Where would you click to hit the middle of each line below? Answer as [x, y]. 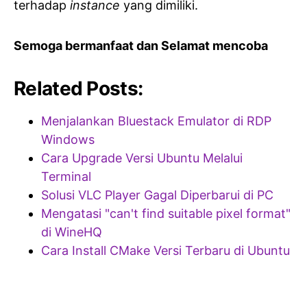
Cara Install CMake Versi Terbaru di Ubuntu [165, 250]
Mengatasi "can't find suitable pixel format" [166, 213]
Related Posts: [78, 88]
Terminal [66, 176]
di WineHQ [72, 232]
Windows [68, 139]
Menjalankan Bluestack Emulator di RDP [156, 121]
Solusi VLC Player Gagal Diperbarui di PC [157, 195]
